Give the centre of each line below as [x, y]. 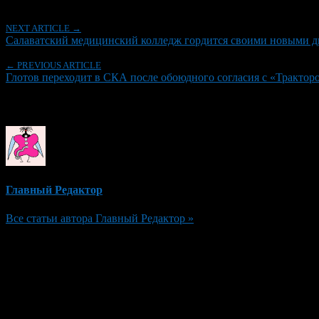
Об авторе [37, 105]
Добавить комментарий [79, 246]
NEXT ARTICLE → [43, 28]
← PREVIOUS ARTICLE [53, 65]
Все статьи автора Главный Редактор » [100, 218]
